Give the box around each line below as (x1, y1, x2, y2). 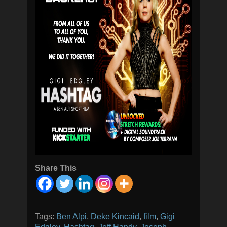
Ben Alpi (56, 212, 87, 221)
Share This (35, 164, 77, 172)
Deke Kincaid (91, 212, 139, 221)
